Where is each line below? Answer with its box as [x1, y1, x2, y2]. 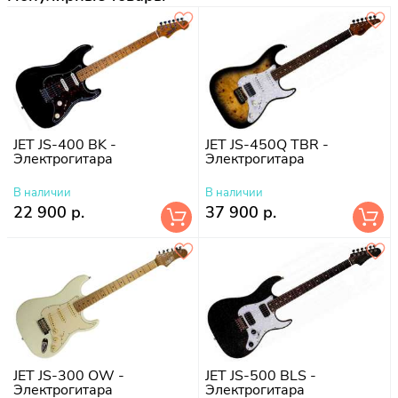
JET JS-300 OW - [13, 365, 124, 386]
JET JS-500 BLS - [205, 365, 316, 386]
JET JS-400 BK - [13, 134, 116, 155]
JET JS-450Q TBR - [205, 134, 329, 155]
